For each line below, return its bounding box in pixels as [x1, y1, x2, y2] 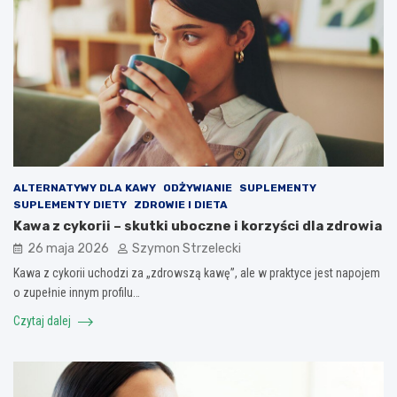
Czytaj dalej [13, 314, 74, 329]
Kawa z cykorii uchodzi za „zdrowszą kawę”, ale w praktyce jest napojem [13, 266, 380, 281]
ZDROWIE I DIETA [134, 198, 228, 212]
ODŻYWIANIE [163, 182, 232, 195]
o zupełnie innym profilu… [13, 285, 140, 300]
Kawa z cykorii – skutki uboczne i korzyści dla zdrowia [13, 218, 382, 235]
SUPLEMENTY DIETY [13, 198, 127, 212]
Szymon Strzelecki [132, 241, 241, 257]
